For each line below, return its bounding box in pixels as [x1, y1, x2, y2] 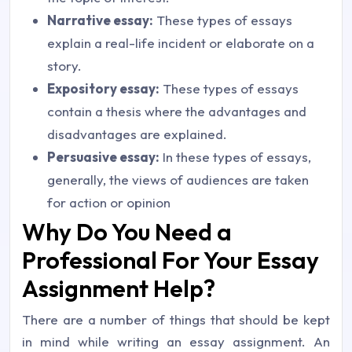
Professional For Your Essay [22, 245, 319, 275]
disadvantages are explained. [47, 126, 227, 142]
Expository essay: [47, 80, 159, 97]
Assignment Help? [22, 273, 215, 303]
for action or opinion [47, 194, 170, 211]
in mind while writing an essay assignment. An [22, 333, 330, 350]
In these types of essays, [159, 148, 311, 165]
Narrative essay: [47, 12, 153, 28]
